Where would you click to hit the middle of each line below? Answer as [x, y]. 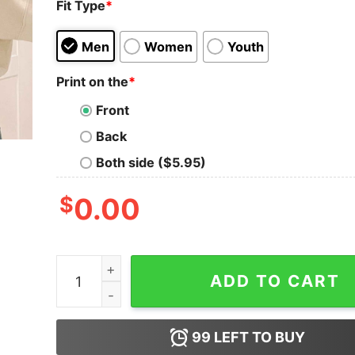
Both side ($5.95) [151, 163]
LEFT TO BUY [258, 338]
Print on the [92, 81]
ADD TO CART [275, 281]
